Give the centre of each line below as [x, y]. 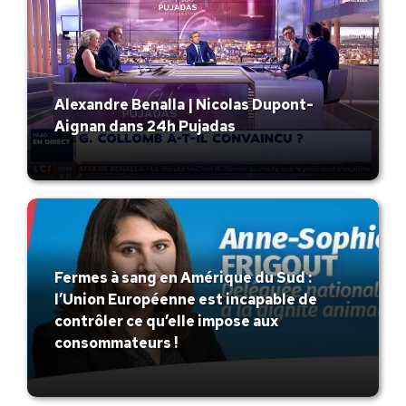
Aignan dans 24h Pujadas [145, 127]
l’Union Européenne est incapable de [186, 299]
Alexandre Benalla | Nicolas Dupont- [184, 105]
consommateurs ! [116, 343]
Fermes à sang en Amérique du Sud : [183, 277]
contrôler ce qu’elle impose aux [166, 321]
